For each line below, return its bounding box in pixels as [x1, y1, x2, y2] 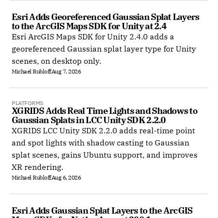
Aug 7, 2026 [51, 67, 81, 75]
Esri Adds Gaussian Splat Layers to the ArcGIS [12, 205, 193, 216]
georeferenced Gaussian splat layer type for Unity [12, 44, 196, 54]
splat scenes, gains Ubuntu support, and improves [12, 150, 198, 160]
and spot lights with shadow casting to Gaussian [12, 138, 189, 147]
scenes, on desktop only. [12, 56, 101, 66]
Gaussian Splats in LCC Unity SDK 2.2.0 [12, 114, 166, 126]
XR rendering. [12, 162, 63, 172]
